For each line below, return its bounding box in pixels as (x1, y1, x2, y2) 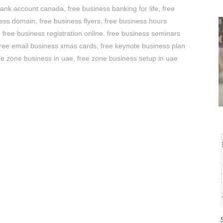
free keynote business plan (101, 42, 185, 50)
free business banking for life (67, 4, 158, 13)
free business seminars (107, 29, 180, 38)
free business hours (105, 17, 167, 25)
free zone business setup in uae (77, 54, 178, 63)
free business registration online (2, 29, 103, 38)
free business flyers (39, 17, 101, 25)
